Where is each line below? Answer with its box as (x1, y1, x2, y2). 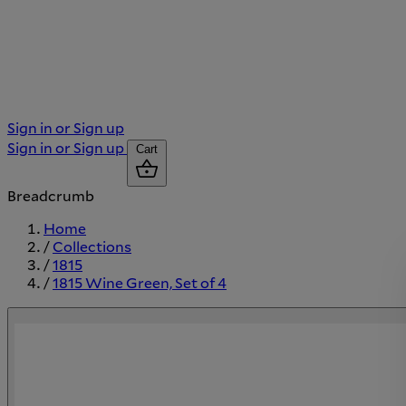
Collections (53, 236, 131, 256)
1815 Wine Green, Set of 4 (53, 272, 227, 292)
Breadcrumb (7, 185, 94, 205)
